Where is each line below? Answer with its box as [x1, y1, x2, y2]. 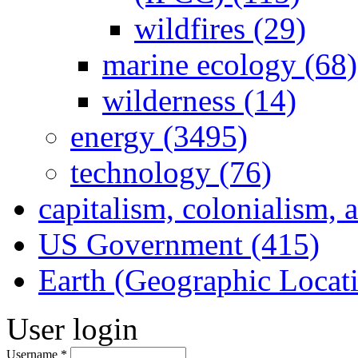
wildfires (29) [134, 10, 306, 46]
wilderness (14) [102, 82, 296, 117]
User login [6, 311, 138, 346]
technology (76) [70, 154, 272, 189]
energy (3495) [70, 118, 248, 153]
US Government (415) [38, 226, 320, 261]
